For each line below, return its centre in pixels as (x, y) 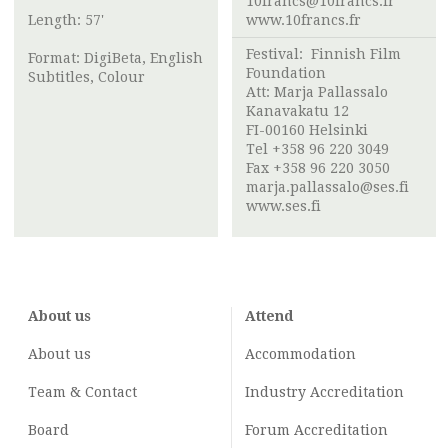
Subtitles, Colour (86, 77)
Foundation (286, 73)
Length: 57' (66, 20)
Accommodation (300, 354)
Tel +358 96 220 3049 (317, 149)
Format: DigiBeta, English (115, 58)
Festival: (278, 54)
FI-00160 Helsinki (307, 130)
